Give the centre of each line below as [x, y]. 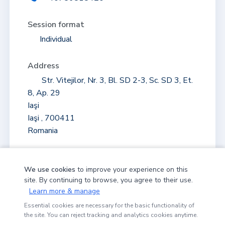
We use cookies [50, 170]
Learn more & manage [65, 191]
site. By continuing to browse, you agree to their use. [108, 180]
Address [43, 66]
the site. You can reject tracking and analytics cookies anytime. [111, 215]
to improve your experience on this [132, 170]
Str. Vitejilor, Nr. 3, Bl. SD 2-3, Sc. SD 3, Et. [116, 80]
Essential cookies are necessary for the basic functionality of [109, 205]
